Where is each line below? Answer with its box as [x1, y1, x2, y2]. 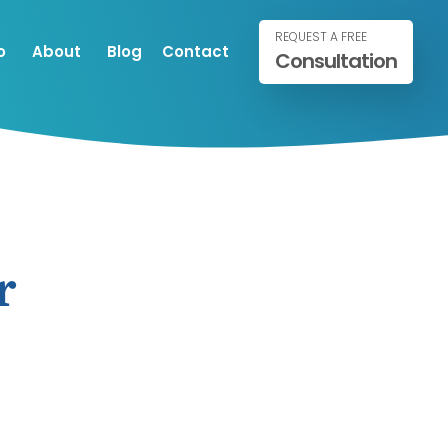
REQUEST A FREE [275, 28, 367, 45]
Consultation [275, 47, 397, 75]
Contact [162, 41, 229, 62]
